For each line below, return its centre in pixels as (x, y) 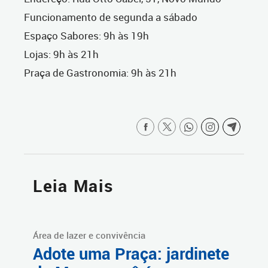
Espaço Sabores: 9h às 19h (86, 36)
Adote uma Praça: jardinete (131, 254)
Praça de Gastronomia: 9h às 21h (100, 73)
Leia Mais (73, 186)
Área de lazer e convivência (89, 235)
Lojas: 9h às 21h (66, 54)
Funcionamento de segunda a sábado (114, 17)
